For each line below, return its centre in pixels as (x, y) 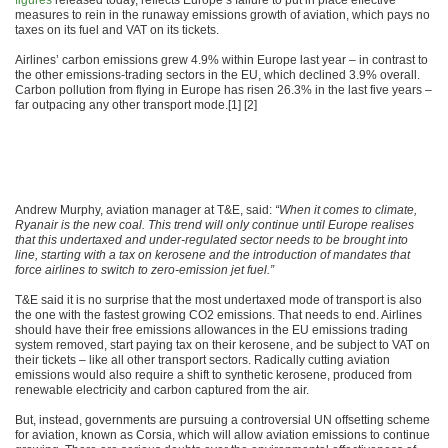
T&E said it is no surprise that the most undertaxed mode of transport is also (218, 300)
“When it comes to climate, (346, 210)
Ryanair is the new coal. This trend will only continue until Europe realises (214, 225)
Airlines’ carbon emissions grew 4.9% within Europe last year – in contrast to (221, 60)
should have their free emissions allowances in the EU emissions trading (211, 330)
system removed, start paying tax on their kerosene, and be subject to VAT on (222, 345)
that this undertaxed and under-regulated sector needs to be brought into (211, 240)
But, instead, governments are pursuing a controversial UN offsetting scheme (222, 420)
